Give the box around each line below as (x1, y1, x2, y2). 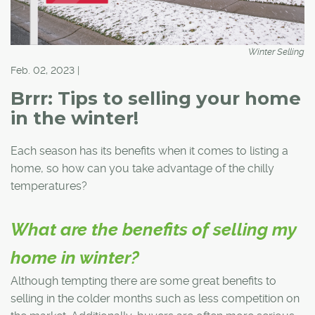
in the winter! (11, 106, 139, 129)
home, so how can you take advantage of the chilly (11, 161, 274, 175)
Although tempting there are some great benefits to (11, 274, 276, 288)
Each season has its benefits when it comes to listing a (11, 143, 288, 157)
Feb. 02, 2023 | (11, 64, 79, 76)
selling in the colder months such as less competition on (11, 291, 300, 305)
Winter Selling (248, 46, 304, 57)
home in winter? (11, 247, 139, 268)
